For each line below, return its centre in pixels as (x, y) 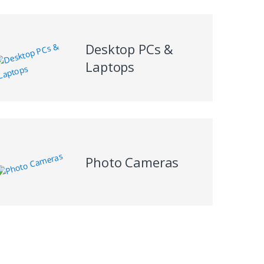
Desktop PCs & (130, 49)
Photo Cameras (132, 162)
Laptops (110, 66)
